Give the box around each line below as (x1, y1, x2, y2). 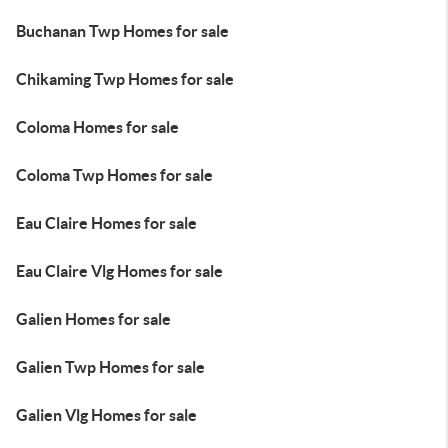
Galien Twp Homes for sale (16, 358, 205, 376)
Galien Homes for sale (16, 310, 171, 328)
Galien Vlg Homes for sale (16, 406, 197, 424)
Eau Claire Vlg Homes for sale (16, 262, 223, 280)
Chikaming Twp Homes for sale (16, 70, 234, 88)
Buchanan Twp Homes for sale (16, 22, 229, 40)
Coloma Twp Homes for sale (16, 166, 213, 184)
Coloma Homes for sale (16, 118, 179, 136)
